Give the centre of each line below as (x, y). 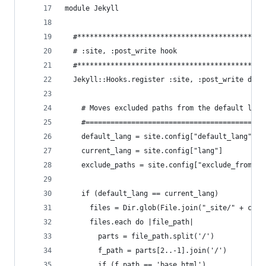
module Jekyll (92, 8)
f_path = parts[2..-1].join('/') (146, 251)
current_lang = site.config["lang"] (144, 151)
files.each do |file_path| (129, 222)
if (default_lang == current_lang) (142, 194)
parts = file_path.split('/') (140, 236)
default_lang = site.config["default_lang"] (160, 137)
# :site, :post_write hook (121, 51)
